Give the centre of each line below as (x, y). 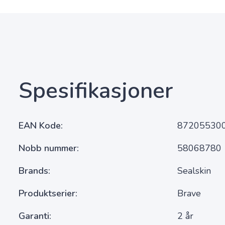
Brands (33, 171)
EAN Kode (40, 126)
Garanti (34, 216)
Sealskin (194, 171)
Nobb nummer (48, 148)
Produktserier (47, 193)
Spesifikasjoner (96, 91)
